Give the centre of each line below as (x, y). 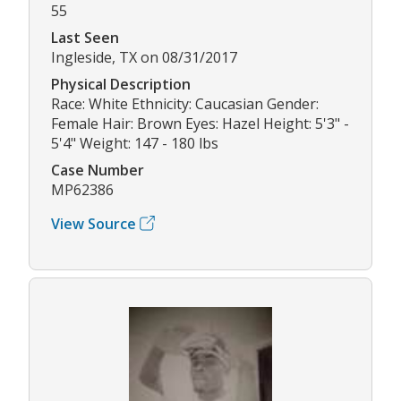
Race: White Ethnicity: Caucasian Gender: (185, 103)
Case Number (98, 170)
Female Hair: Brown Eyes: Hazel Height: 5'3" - (200, 123)
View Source (94, 223)
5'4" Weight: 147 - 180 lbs (135, 143)
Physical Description (121, 84)
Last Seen (85, 37)
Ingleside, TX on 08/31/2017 (144, 57)
